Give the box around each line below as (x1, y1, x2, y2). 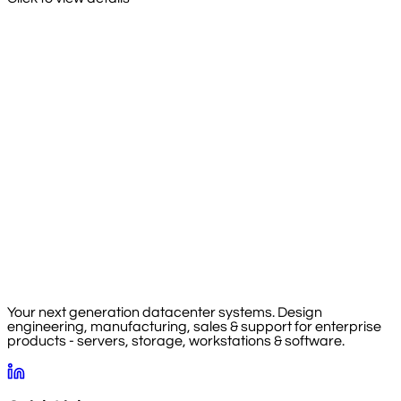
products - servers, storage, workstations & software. (7, 333, 345, 348)
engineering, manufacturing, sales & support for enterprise (7, 319, 381, 334)
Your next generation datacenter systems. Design (7, 304, 322, 320)
